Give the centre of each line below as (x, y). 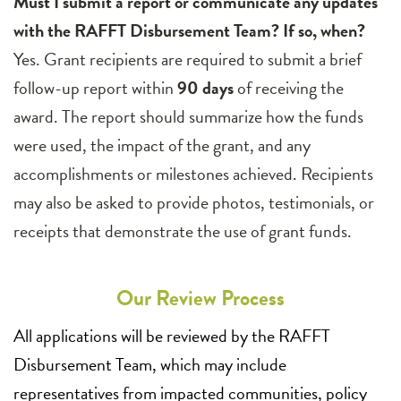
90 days (205, 88)
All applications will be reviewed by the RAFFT (172, 336)
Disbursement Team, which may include (150, 365)
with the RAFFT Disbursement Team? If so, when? (189, 31)
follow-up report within (95, 88)
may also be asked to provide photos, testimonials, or (194, 203)
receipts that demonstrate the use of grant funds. (184, 231)
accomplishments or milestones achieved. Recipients (193, 174)
